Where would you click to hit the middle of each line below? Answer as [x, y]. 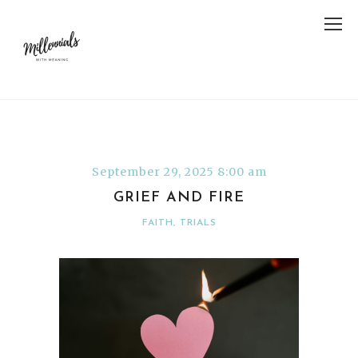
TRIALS [198, 223]
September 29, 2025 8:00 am [179, 172]
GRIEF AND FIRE [179, 198]
